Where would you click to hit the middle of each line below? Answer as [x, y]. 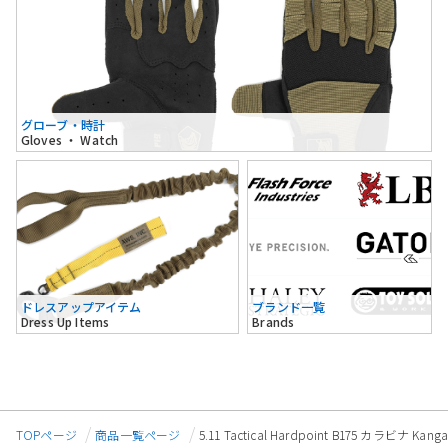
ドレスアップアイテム [81, 306]
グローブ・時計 [63, 124]
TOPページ [46, 435]
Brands [273, 321]
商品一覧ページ [138, 435]
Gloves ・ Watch [70, 139]
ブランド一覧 [289, 306]
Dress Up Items [65, 321]
